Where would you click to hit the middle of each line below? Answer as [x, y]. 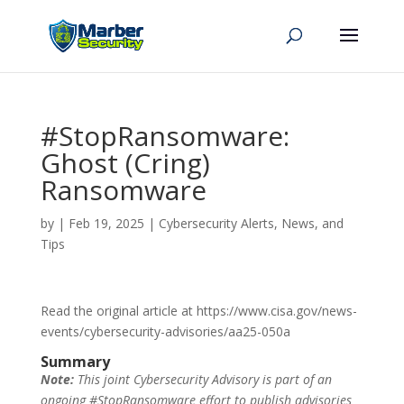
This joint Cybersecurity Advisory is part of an [202, 379]
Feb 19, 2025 [106, 223]
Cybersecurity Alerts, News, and [251, 223]
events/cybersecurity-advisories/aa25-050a [165, 331]
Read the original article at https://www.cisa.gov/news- [198, 311]
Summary [75, 362]
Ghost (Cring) [125, 163]
